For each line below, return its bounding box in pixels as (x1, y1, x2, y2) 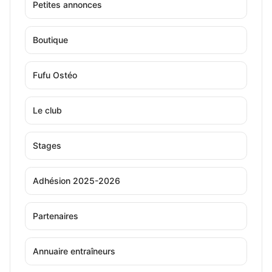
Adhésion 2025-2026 (33, 175, 120, 186)
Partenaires (33, 210, 78, 221)
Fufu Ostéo (33, 69, 77, 80)
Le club (33, 104, 62, 115)
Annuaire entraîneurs (33, 245, 115, 256)
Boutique (33, 34, 68, 45)
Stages (33, 140, 61, 151)
